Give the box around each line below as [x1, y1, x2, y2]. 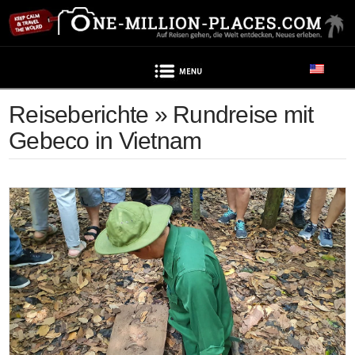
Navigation [208, 60, 296, 82]
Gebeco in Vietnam [9, 128, 202, 155]
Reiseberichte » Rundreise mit [9, 101, 314, 128]
